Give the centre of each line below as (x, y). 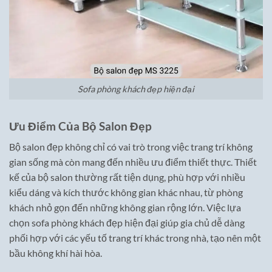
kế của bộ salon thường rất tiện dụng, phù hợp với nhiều (127, 177)
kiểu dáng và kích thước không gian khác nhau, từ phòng (126, 192)
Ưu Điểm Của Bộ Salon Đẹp (80, 126)
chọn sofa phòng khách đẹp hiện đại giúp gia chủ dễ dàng (127, 223)
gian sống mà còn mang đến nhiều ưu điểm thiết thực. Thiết (133, 162)
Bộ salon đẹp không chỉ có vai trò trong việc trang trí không (131, 147)
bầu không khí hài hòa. (56, 253)
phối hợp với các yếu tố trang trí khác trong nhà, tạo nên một (135, 238)
